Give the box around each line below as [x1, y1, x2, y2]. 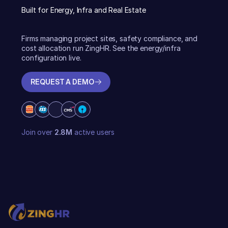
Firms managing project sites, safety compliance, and [21, 34, 197, 43]
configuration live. [21, 53, 81, 62]
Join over [21, 127, 54, 136]
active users [72, 127, 115, 136]
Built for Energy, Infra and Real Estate [21, 6, 146, 15]
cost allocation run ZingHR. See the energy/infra [21, 43, 181, 52]
